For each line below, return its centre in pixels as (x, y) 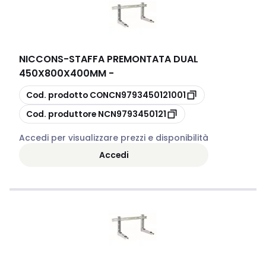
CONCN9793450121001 (138, 95)
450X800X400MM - (66, 73)
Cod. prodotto (57, 95)
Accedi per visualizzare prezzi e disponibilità (114, 138)
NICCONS (41, 59)
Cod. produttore (61, 114)
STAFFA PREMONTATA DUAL (134, 59)
